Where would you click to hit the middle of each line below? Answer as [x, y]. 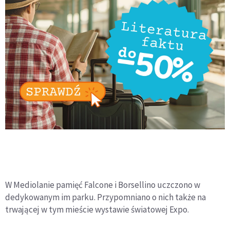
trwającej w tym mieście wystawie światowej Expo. [97, 209]
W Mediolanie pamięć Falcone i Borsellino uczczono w [103, 185]
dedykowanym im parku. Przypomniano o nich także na [106, 197]
